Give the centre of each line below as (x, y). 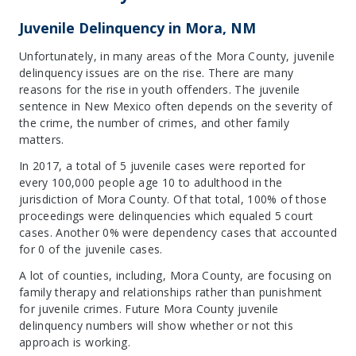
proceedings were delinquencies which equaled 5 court (166, 216)
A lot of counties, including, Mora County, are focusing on (176, 275)
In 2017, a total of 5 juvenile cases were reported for (162, 166)
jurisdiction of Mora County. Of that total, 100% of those (173, 199)
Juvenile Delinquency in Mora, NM (137, 28)
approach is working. (75, 342)
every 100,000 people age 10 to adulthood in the (151, 182)
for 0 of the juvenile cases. (91, 249)
